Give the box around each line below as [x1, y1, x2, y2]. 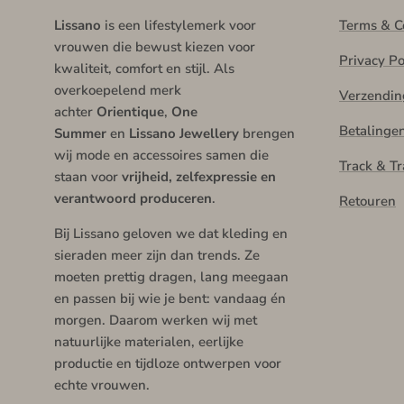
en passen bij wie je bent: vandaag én [54, 289, 286, 308]
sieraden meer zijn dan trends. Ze [54, 246, 260, 265]
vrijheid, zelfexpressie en [122, 168, 276, 187]
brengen [239, 124, 295, 143]
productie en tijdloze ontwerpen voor [54, 354, 281, 373]
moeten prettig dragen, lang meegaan [54, 268, 289, 287]
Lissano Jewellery [129, 124, 239, 143]
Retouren [339, 192, 396, 211]
